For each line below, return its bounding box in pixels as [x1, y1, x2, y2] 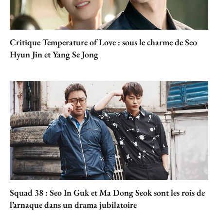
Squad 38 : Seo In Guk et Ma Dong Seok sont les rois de [10, 186, 205, 198]
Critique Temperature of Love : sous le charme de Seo [10, 36, 197, 48]
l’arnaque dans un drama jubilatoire [10, 199, 137, 210]
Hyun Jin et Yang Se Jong [10, 48, 98, 60]
